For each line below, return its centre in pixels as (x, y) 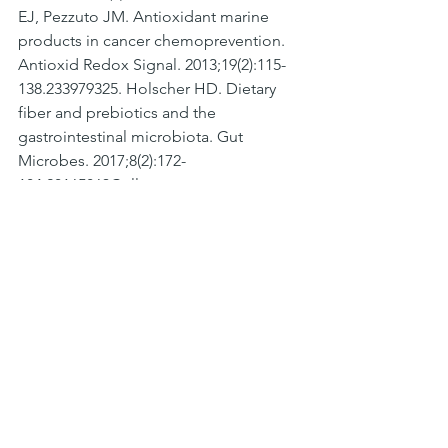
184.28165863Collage (92, 185)
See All (298, 304)
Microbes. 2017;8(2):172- (102, 161)
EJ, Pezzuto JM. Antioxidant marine (145, 17)
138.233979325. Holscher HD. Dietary (149, 89)
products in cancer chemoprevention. (153, 41)
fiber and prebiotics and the (119, 113)
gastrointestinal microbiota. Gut (132, 137)
